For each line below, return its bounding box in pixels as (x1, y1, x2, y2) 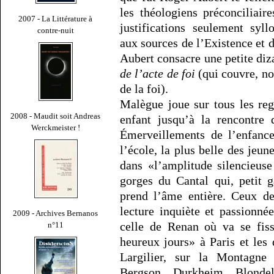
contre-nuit (37, 25, 74, 35)
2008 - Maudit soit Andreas (10, 111, 101, 120)
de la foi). (120, 82, 168, 96)
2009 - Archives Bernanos (13, 208, 98, 218)
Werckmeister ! (31, 122, 80, 132)
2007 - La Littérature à (18, 13, 93, 23)
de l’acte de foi (120, 67, 195, 81)
